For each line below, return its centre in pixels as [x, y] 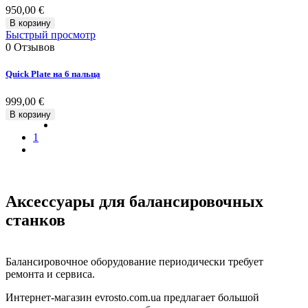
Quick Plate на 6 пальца [53, 74]
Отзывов [34, 47]
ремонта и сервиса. [50, 274]
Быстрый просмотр [51, 35]
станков [35, 220]
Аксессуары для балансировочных [134, 202]
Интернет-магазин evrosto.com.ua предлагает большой [132, 298]
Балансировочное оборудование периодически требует [134, 262]
